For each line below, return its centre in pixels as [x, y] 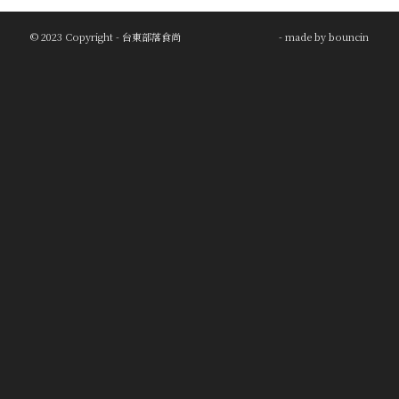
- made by [304, 36]
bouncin [349, 36]
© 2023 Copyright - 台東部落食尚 [105, 36]
